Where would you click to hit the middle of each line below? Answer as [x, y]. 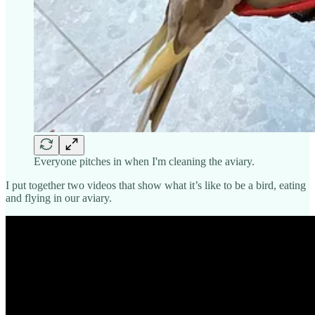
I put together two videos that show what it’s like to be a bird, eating [156, 185]
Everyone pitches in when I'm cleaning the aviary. [144, 161]
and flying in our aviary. [59, 198]
